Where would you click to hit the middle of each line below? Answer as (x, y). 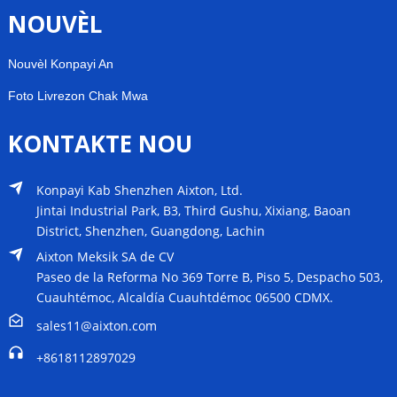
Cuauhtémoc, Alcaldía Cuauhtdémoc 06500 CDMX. (184, 297)
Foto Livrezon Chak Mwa (78, 95)
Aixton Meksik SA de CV (105, 256)
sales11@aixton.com (96, 325)
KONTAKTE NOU (100, 143)
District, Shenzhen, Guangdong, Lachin (150, 230)
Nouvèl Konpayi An (60, 63)
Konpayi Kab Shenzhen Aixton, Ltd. (139, 190)
